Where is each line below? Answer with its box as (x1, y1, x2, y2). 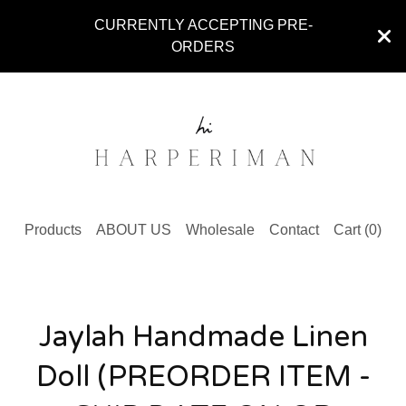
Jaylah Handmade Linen (38, 319, 368, 354)
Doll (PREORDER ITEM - (35, 359, 371, 394)
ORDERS (171, 39, 235, 54)
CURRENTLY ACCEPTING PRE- (93, 17, 313, 33)
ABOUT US (96, 221, 171, 237)
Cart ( (333, 221, 369, 237)
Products (24, 221, 82, 237)
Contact (269, 221, 319, 237)
